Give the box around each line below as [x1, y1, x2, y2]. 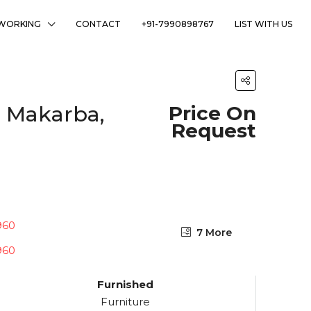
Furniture [101, 295, 150, 309]
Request [171, 119, 256, 142]
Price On [169, 101, 256, 125]
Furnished [97, 278, 153, 292]
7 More [194, 226, 232, 239]
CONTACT [76, 19, 121, 29]
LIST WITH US [235, 19, 292, 29]
